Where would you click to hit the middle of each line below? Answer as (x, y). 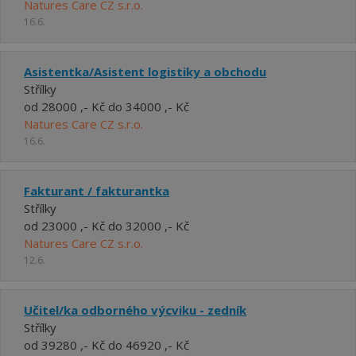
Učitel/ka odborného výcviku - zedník (135, 310)
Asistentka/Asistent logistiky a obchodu (145, 72)
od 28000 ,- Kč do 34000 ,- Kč (106, 106)
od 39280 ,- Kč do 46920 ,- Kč (106, 345)
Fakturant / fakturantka (97, 191)
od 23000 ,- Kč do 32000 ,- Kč (106, 226)
